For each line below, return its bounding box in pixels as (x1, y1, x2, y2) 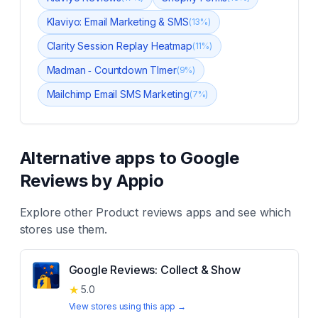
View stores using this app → (68, 301, 187, 312)
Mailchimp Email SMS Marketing (46, 88, 190, 100)
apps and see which (182, 205, 291, 219)
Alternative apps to (19, 148, 181, 168)
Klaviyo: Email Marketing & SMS (46, 16, 189, 28)
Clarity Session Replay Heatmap (46, 40, 192, 52)
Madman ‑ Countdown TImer (46, 64, 177, 76)
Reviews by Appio (19, 170, 164, 191)
